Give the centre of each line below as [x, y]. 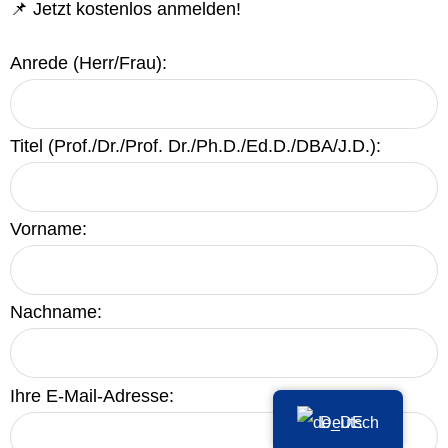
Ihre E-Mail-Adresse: [92, 395]
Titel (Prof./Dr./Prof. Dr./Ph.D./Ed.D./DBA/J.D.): [195, 145]
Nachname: [56, 312]
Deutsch [350, 422]
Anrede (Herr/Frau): [88, 62]
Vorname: [48, 229]
